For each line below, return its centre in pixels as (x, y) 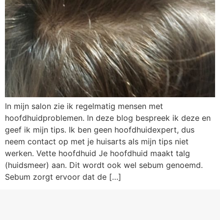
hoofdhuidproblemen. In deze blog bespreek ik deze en (108, 118)
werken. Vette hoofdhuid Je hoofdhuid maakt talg (97, 153)
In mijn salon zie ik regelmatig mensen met (84, 106)
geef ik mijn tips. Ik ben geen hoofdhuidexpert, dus (100, 129)
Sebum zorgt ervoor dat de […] (63, 177)
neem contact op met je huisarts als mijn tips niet (97, 141)
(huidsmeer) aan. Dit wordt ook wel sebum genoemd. (104, 165)
